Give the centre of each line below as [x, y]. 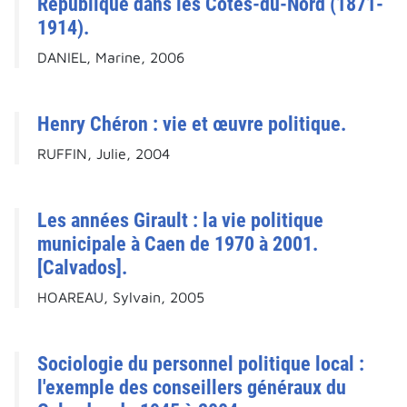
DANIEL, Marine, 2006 [111, 58]
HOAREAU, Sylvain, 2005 [121, 298]
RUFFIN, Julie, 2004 [104, 154]
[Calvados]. [82, 268]
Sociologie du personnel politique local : [201, 364]
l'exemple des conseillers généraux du [192, 387]
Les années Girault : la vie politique [180, 220]
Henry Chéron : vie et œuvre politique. [192, 124]
